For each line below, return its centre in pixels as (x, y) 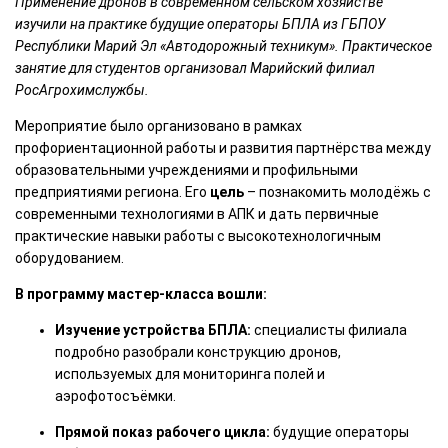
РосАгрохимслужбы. (83, 89)
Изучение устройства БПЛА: (154, 329)
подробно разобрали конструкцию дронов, (198, 351)
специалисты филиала (330, 329)
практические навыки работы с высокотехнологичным (198, 235)
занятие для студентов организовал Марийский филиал (195, 67)
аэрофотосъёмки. (115, 395)
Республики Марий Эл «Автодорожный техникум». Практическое (223, 45)
